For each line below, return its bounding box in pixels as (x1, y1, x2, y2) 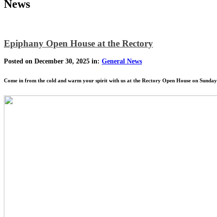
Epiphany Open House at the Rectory (4, 38, 153, 48)
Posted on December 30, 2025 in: (4, 58, 102, 65)
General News (102, 58, 142, 65)
